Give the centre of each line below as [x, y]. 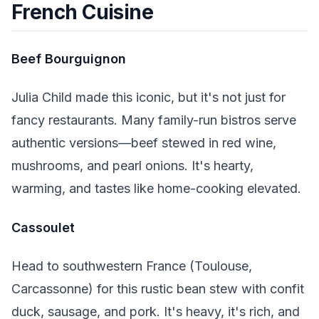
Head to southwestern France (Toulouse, [132, 266]
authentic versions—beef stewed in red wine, [144, 143]
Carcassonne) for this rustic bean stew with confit [158, 289]
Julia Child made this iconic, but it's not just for [148, 98]
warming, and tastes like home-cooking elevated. [156, 189]
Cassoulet [43, 227]
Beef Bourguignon [69, 58]
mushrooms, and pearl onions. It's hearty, [132, 166]
